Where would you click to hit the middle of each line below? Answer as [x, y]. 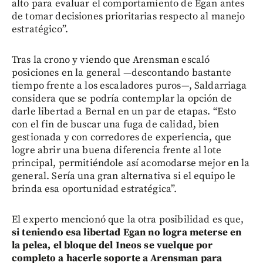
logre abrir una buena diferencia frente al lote [117, 150]
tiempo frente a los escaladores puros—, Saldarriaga [129, 85]
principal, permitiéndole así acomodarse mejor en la [131, 163]
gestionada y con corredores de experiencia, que [122, 137]
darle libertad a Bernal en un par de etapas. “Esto [124, 111]
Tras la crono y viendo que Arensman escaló [111, 60]
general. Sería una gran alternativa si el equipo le [124, 176]
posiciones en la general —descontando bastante [122, 73]
